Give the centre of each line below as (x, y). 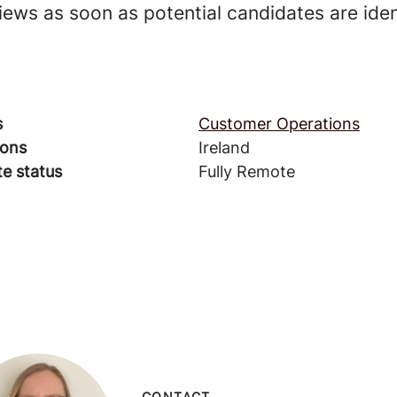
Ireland (224, 148)
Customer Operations (279, 124)
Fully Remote (246, 171)
